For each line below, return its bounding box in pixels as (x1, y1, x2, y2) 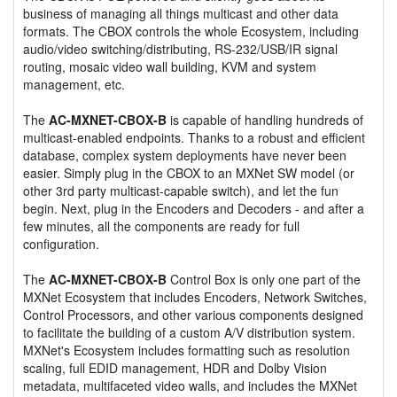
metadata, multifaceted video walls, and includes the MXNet (23, 376, 357, 394)
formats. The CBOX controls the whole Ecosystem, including (23, 21, 359, 40)
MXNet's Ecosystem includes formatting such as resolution (23, 340, 350, 359)
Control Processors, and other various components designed (23, 305, 363, 323)
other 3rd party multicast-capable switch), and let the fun (23, 181, 339, 199)
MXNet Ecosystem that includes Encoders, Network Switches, (23, 287, 367, 306)
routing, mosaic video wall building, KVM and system (23, 57, 316, 75)
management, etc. (23, 74, 125, 93)
